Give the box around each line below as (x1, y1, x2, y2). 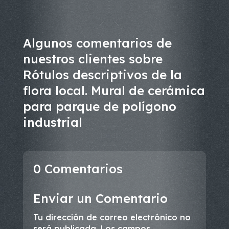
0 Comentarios (33, 161, 123, 176)
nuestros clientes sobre (22, 51, 163, 66)
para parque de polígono (22, 98, 176, 114)
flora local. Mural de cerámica (22, 82, 205, 98)
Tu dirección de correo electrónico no (33, 212, 191, 222)
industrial (22, 114, 82, 130)
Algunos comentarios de (22, 35, 172, 51)
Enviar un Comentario (33, 190, 168, 206)
